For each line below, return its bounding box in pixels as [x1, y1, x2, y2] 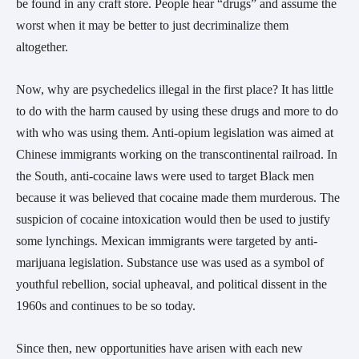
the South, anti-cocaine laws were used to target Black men [16, 168, 314, 183]
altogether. [16, 39, 71, 54]
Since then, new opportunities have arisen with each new [16, 341, 303, 355]
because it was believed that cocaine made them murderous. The [16, 190, 340, 204]
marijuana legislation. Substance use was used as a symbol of [16, 255, 324, 269]
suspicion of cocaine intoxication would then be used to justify [16, 212, 330, 226]
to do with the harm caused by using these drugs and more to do [16, 103, 338, 118]
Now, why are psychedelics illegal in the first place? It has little [16, 82, 333, 96]
